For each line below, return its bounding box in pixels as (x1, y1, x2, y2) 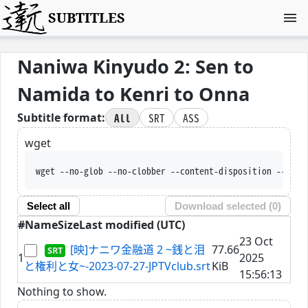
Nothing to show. (17, 283, 107, 299)
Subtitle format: (17, 110, 105, 126)
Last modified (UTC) (79, 217, 185, 232)
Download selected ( (175, 200, 273, 212)
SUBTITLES (48, 8, 126, 27)
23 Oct (239, 233, 273, 249)
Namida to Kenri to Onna (17, 81, 250, 107)
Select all (26, 200, 70, 212)
